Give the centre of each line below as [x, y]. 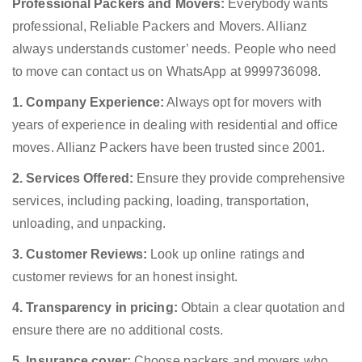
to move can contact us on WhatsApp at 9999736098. [166, 72]
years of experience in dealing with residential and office [175, 125]
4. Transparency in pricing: [95, 308]
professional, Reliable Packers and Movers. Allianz [160, 27]
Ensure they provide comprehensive [240, 179]
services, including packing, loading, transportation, [161, 201]
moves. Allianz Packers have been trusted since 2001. [169, 148]
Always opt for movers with [243, 103]
